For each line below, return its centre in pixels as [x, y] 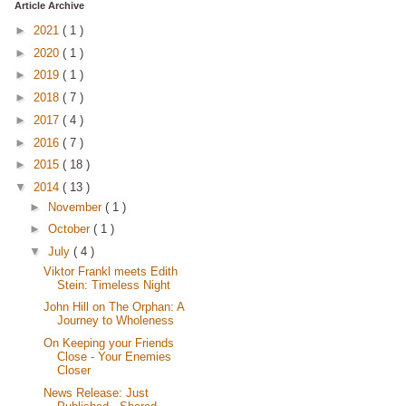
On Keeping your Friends [109, 343]
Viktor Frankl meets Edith [111, 271]
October [70, 229]
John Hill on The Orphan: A [114, 307]
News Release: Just [97, 392]
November [76, 207]
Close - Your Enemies [115, 357]
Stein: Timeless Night [114, 285]
